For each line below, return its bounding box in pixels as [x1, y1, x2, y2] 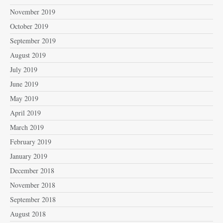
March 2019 [10, 122, 44, 132]
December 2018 [10, 165, 54, 175]
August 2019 [10, 50, 46, 60]
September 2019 [10, 35, 56, 45]
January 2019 [10, 151, 47, 161]
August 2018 [10, 209, 46, 219]
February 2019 [10, 136, 51, 146]
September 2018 [10, 194, 56, 204]
